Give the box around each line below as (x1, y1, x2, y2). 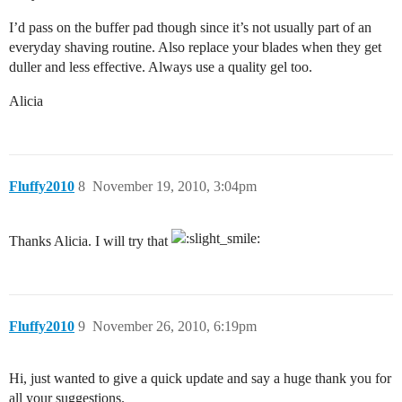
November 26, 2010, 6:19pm (92, 319, 257, 335)
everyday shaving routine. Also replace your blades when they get (9, 39, 381, 56)
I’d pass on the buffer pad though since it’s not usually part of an (9, 20, 371, 36)
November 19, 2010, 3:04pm (92, 179, 257, 195)
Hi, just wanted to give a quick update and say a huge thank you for (9, 371, 391, 387)
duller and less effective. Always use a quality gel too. (9, 59, 312, 75)
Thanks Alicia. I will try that (9, 233, 171, 249)
